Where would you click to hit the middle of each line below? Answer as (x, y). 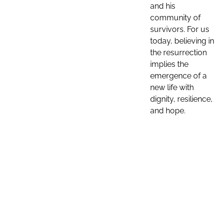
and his (163, 6)
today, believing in (182, 41)
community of (175, 18)
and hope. (169, 111)
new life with (172, 87)
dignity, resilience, (181, 99)
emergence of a (178, 76)
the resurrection (178, 53)
